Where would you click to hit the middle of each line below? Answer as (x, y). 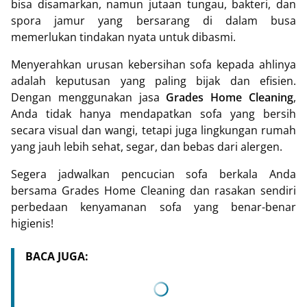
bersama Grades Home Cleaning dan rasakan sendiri (153, 191)
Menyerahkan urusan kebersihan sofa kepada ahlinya (153, 65)
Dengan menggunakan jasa (89, 98)
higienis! (32, 224)
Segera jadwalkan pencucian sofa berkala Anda (153, 174)
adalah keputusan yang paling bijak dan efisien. (153, 81)
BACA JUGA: (57, 257)
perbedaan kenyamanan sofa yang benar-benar (153, 207)
